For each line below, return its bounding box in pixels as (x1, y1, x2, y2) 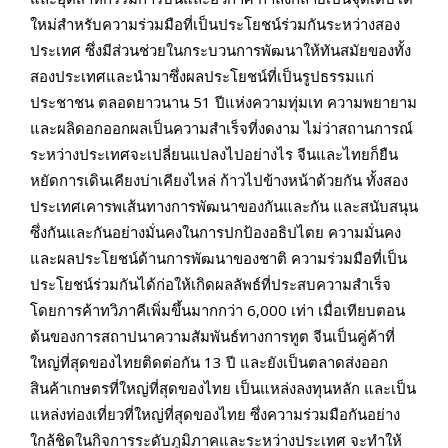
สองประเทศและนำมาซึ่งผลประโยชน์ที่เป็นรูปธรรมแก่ (30, 65, 374, 86)
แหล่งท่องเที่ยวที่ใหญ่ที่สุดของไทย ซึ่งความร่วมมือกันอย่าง (30, 403, 400, 424)
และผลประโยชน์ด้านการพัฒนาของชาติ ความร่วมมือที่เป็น (30, 247, 407, 268)
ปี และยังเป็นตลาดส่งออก (226, 351, 388, 372)
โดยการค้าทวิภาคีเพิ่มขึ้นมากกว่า (30, 299, 247, 320)
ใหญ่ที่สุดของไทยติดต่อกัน (30, 351, 204, 372)
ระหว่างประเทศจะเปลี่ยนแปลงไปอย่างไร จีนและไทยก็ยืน (30, 143, 398, 164)
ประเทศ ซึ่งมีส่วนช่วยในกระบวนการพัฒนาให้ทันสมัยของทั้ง (30, 39, 411, 60)
